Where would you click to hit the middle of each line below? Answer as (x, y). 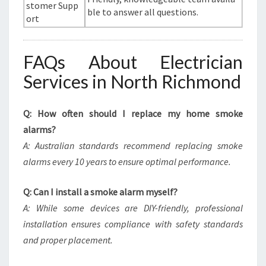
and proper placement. (68, 240)
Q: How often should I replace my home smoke (133, 113)
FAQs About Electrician (133, 62)
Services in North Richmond (132, 81)
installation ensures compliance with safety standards (133, 224)
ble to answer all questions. (143, 12)
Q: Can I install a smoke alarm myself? (100, 192)
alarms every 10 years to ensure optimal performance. (127, 161)
